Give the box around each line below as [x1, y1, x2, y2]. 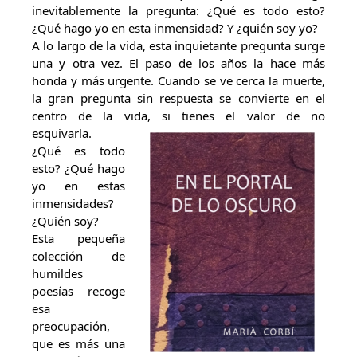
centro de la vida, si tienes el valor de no [32, 108, 325, 124]
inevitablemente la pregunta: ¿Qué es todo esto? [32, 2, 325, 18]
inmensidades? [32, 195, 114, 211]
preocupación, [32, 318, 110, 334]
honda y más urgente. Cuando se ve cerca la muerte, [32, 73, 325, 88]
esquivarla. [32, 125, 108, 141]
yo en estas [32, 178, 125, 194]
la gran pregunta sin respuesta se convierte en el [32, 90, 325, 106]
